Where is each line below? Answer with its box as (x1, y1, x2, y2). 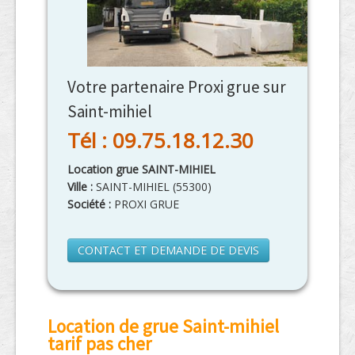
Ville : (67, 179, 96, 195)
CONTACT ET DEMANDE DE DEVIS (78, 242, 259, 258)
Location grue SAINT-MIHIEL (67, 162, 216, 177)
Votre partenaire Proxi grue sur (67, 76, 286, 98)
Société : (67, 197, 111, 212)
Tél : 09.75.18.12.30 (67, 126, 254, 155)
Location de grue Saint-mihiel (48, 315, 279, 338)
